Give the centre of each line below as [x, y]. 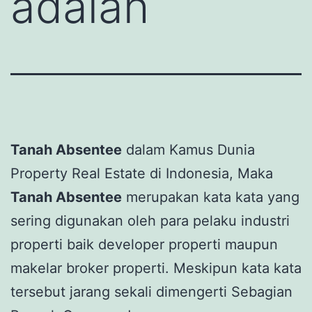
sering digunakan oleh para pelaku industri [150, 220]
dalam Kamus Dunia [188, 149]
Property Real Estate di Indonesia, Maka [142, 173]
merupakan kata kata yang [211, 197]
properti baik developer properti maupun [144, 244]
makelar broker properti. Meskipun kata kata [156, 268]
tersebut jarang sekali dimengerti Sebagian [151, 291]
